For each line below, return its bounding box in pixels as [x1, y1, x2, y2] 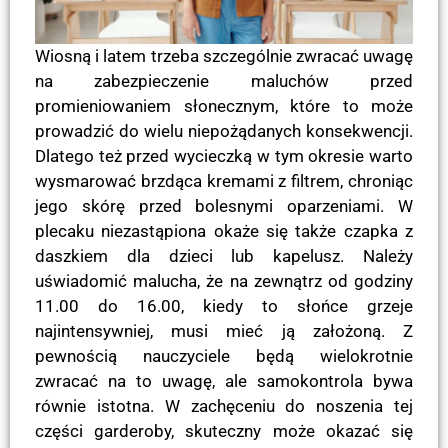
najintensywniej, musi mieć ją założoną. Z [35, 320, 413, 341]
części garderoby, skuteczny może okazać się [35, 420, 413, 441]
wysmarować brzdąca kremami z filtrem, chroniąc [35, 170, 413, 191]
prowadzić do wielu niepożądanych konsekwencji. [35, 120, 413, 141]
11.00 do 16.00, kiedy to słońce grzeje [35, 295, 413, 316]
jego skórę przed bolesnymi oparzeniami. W [35, 195, 413, 216]
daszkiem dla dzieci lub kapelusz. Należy [35, 245, 413, 266]
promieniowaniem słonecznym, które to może [35, 95, 413, 116]
